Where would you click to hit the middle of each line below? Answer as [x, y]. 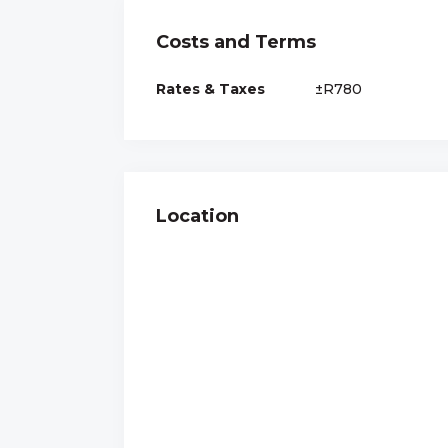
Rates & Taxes [210, 88]
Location [197, 215]
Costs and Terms [236, 41]
